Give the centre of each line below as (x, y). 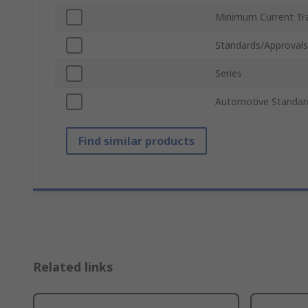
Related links (73, 267)
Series (229, 74)
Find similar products (136, 141)
